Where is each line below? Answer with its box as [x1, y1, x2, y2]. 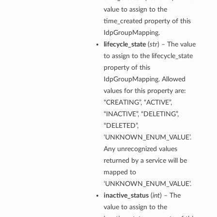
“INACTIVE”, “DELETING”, [103, 110, 179, 118]
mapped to [103, 169, 136, 176]
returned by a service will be [103, 157, 187, 165]
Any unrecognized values [103, 145, 177, 153]
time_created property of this [103, 17, 191, 25]
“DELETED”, [103, 122, 139, 130]
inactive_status [103, 192, 149, 200]
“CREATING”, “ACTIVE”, [103, 99, 172, 107]
